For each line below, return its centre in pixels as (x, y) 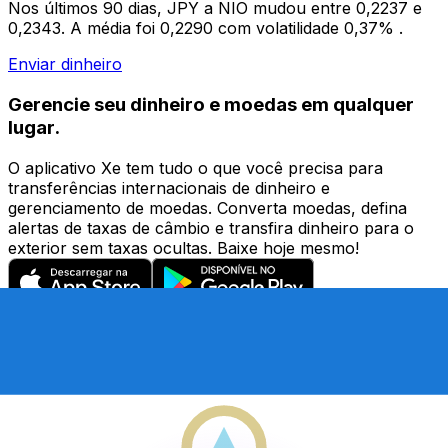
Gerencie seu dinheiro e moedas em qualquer (211, 104)
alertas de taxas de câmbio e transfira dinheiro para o (211, 227)
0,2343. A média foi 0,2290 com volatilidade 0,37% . (205, 28)
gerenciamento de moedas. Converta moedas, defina (207, 207)
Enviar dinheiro (65, 64)
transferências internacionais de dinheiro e (169, 187)
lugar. (34, 127)
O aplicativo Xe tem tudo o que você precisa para (195, 167)
